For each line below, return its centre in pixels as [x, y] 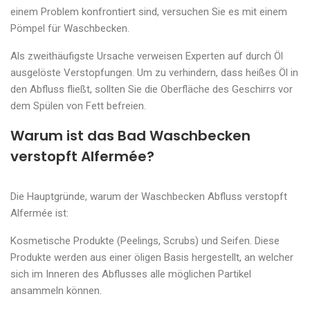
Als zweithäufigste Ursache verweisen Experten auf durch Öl [147, 56]
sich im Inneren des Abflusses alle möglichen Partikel [131, 274]
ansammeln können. [56, 291]
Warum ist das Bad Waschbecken [130, 136]
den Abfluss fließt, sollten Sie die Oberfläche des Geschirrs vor [152, 89]
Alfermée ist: [39, 213]
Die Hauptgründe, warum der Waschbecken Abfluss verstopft [149, 197]
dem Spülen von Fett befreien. [78, 106]
